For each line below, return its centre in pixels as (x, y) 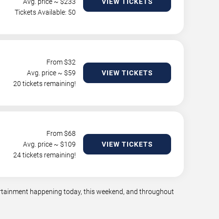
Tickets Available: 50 (45, 12)
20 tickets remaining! (44, 84)
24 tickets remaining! (44, 155)
